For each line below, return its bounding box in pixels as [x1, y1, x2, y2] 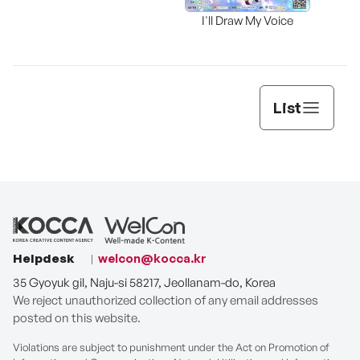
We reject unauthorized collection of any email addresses [13, 292, 318, 308]
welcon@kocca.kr [98, 250, 207, 266]
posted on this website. [13, 309, 141, 325]
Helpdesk [13, 250, 75, 266]
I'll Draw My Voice [202, 12, 293, 28]
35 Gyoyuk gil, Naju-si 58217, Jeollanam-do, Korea [13, 274, 276, 290]
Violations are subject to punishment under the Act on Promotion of [13, 340, 329, 354]
